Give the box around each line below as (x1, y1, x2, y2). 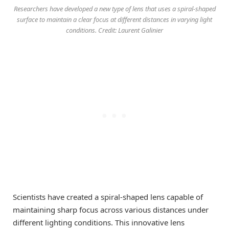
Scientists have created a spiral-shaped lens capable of (13, 192, 203, 202)
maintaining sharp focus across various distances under (13, 204, 209, 215)
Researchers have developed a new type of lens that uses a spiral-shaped (13, 4, 216, 14)
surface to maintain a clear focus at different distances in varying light (17, 15, 212, 25)
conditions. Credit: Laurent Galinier (66, 26, 163, 35)
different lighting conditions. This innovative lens (13, 217, 185, 228)
